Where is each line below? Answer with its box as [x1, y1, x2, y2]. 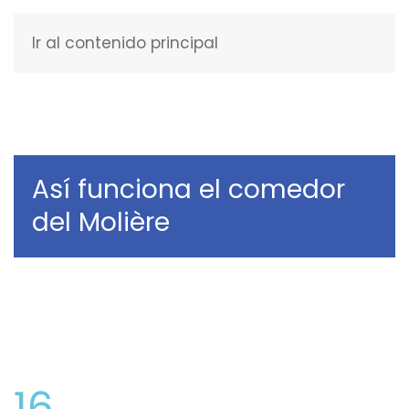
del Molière [32, 204, 170, 240]
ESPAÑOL [310, 37, 362, 54]
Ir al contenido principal [32, 32, 218, 54]
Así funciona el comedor [32, 172, 345, 207]
